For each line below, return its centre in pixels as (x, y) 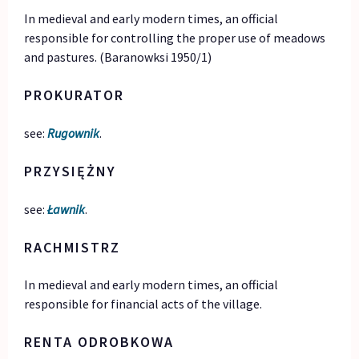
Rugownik (74, 133)
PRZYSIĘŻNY (71, 171)
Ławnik (67, 209)
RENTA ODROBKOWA (99, 342)
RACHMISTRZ (73, 247)
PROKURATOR (75, 95)
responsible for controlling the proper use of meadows (175, 37)
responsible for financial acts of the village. (143, 304)
